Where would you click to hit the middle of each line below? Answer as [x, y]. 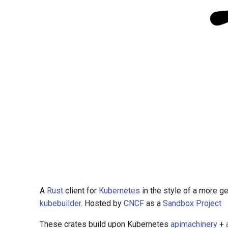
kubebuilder [60, 203]
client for [81, 191]
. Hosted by [102, 203]
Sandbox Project [192, 203]
